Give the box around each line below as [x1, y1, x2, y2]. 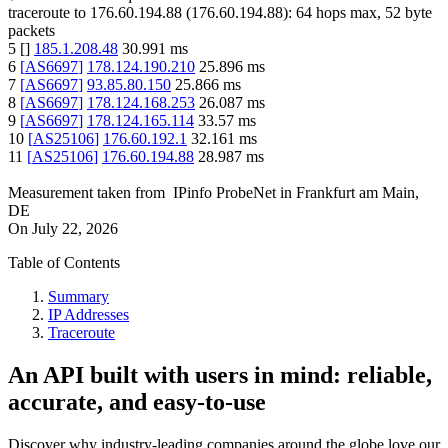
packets [8, 22, 55, 40]
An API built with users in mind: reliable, [8, 362, 432, 389]
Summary [48, 288, 109, 306]
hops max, [312, 4, 385, 22]
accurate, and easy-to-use [8, 389, 266, 416]
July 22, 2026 [32, 220, 118, 238]
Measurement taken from [8, 184, 165, 202]
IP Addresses [48, 306, 129, 324]
